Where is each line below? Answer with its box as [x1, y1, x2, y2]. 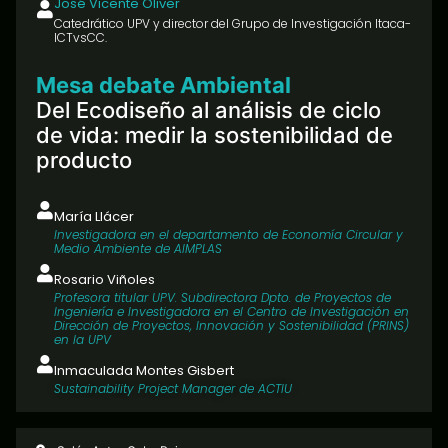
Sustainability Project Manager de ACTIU [54, 380, 292, 398]
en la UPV [54, 331, 111, 349]
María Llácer [54, 207, 134, 227]
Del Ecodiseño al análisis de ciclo [36, 97, 381, 124]
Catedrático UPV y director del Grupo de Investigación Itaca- [54, 15, 411, 33]
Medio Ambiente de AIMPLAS [54, 240, 222, 258]
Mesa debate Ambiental [36, 72, 291, 99]
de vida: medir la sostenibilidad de [36, 122, 393, 149]
